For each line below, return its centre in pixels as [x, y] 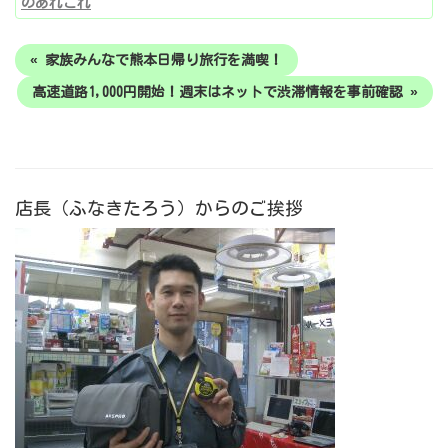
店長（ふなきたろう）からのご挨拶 [159, 208]
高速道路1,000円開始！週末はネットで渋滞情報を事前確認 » [225, 92]
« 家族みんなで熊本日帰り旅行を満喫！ [156, 60]
